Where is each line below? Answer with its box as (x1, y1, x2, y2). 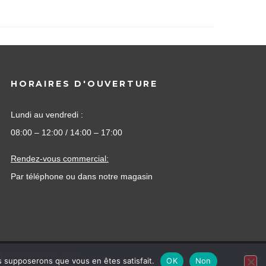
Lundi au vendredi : (11, 110, 83, 119)
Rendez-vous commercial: (11, 154, 109, 163)
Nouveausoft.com (4, 251, 80, 261)
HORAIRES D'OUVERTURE (11, 78, 158, 89)
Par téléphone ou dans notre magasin (11, 172, 153, 181)
